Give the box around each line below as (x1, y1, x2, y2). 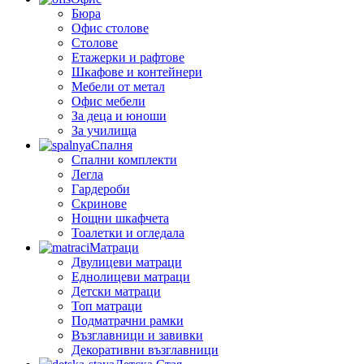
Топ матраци (71, 298, 142, 313)
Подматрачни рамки (71, 313, 184, 327)
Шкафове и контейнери (71, 64, 202, 79)
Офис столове (71, 20, 149, 35)
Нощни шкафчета (71, 210, 169, 225)
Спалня (91, 137, 132, 152)
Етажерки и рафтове (71, 50, 184, 64)
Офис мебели (71, 93, 145, 108)
